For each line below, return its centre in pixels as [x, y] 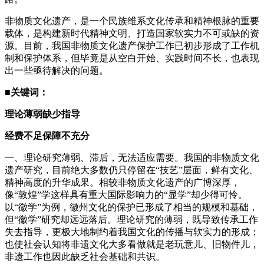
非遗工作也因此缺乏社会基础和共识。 [85, 256]
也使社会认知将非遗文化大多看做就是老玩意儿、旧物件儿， [132, 244]
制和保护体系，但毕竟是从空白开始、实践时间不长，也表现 [132, 58]
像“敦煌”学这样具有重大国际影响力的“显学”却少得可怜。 [126, 194]
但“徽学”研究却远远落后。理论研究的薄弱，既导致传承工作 [131, 219]
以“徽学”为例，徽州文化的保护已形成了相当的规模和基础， [131, 207]
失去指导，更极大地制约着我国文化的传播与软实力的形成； [132, 232]
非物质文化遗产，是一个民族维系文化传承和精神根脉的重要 [132, 21]
